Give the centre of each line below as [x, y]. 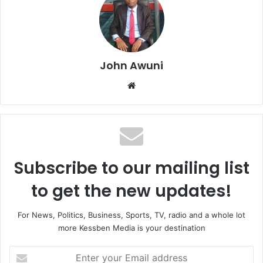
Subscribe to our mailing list [131, 168]
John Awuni [131, 65]
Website [155, 85]
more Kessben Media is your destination [131, 227]
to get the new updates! [131, 191]
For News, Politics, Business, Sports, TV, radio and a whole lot [131, 215]
